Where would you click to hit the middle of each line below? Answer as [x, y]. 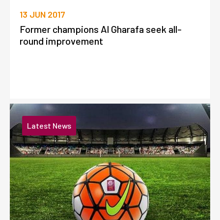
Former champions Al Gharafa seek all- [101, 29]
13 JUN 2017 [42, 14]
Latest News [49, 125]
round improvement [61, 41]
